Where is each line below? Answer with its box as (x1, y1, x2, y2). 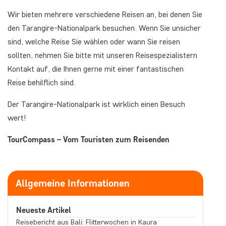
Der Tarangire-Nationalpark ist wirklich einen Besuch (8, 99, 185, 109)
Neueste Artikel (16, 205, 71, 215)
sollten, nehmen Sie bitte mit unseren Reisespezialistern (8, 50, 197, 60)
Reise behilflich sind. (8, 77, 76, 87)
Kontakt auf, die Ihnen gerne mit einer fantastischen (8, 64, 184, 74)
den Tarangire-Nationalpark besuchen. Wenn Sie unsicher (8, 23, 201, 33)
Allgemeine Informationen (16, 177, 130, 189)
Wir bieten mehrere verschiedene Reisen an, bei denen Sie (8, 9, 202, 19)
